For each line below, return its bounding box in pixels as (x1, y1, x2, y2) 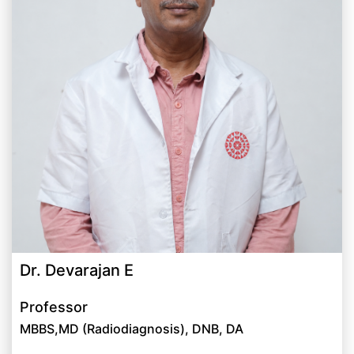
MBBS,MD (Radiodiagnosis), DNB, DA (20, 321, 243, 337)
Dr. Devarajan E (20, 261, 134, 281)
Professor (20, 299, 88, 316)
